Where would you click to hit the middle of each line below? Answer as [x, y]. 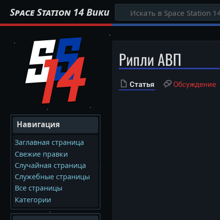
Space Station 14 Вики [60, 12]
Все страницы [38, 188]
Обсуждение [195, 84]
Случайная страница [50, 165]
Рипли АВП [150, 59]
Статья [142, 84]
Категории [33, 199]
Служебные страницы [52, 177]
